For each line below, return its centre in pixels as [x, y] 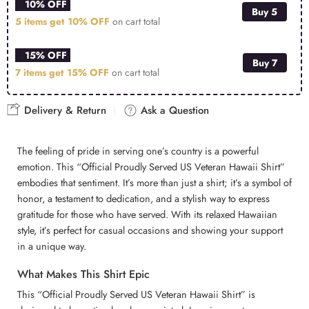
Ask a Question [173, 111]
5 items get [41, 22]
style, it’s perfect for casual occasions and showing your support [150, 230]
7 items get [41, 73]
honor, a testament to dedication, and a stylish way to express [143, 199]
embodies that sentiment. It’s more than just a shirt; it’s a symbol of [154, 183]
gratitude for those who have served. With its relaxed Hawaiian [147, 215]
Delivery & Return [63, 111]
